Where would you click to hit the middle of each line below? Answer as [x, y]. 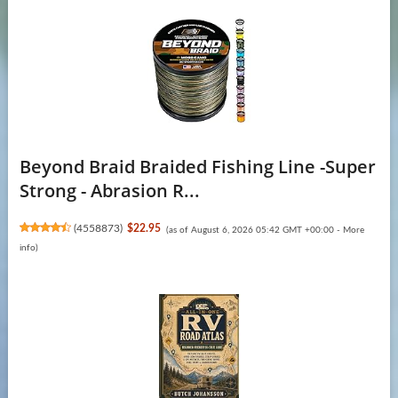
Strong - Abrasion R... [109, 190]
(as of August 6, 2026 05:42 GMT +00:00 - [254, 230]
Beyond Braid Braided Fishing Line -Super [197, 166]
